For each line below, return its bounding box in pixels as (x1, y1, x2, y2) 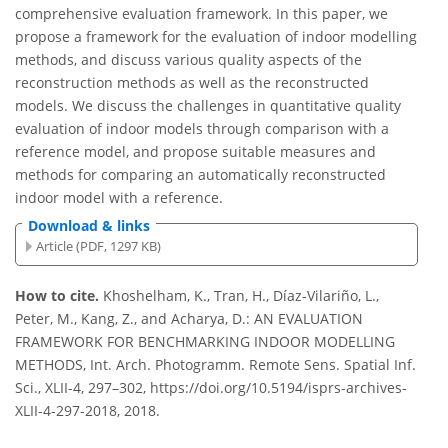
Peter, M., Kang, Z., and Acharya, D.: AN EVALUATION (15, 309, 363, 329)
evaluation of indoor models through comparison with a (15, 119, 389, 139)
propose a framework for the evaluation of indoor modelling (15, 27, 417, 47)
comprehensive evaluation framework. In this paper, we (15, 4, 388, 24)
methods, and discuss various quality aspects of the (15, 50, 362, 70)
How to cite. (15, 286, 103, 306)
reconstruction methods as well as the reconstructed (15, 73, 369, 93)
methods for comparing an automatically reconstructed (15, 165, 386, 185)
